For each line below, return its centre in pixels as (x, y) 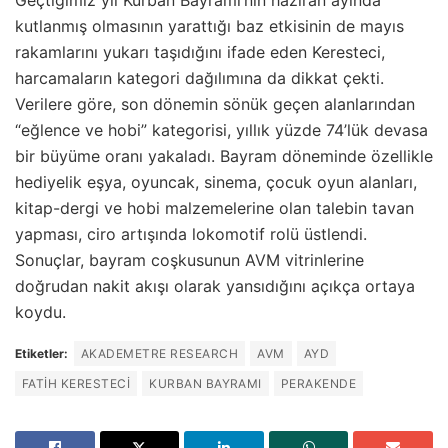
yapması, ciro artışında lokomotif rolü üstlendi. (191, 234)
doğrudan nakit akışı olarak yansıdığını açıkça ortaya (215, 286)
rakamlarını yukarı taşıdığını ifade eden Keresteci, (200, 52)
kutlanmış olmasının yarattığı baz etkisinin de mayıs (209, 26)
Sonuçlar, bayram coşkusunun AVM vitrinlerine (189, 260)
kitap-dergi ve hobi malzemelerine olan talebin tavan (214, 208)
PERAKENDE (318, 384)
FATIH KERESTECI (76, 384)
